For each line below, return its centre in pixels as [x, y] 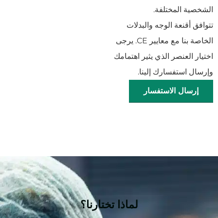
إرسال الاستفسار [171, 91]
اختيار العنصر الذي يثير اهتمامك [163, 56]
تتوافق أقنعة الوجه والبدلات [170, 25]
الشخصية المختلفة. [183, 10]
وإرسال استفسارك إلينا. [174, 72]
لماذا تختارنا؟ [109, 204]
